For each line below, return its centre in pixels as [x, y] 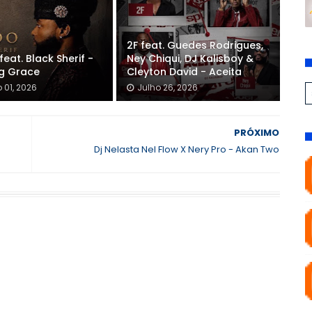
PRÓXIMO [257, 133]
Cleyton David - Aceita [184, 72]
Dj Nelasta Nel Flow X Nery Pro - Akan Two [187, 149]
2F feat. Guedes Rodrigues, [195, 45]
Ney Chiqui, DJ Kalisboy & [190, 58]
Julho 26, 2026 [167, 87]
